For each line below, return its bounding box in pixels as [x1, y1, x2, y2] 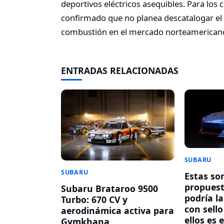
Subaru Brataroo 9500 [61, 182, 158, 194]
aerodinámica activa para [61, 204, 174, 216]
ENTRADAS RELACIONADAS [61, 64, 178, 76]
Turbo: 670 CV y [61, 193, 127, 205]
